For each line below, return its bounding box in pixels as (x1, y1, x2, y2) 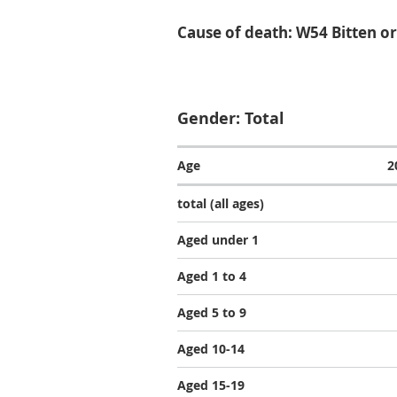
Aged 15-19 (177, 377, 245, 393)
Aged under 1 (177, 231, 259, 248)
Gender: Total (177, 107, 284, 128)
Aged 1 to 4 (177, 268, 246, 284)
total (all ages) (177, 195, 264, 212)
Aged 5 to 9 (177, 304, 246, 321)
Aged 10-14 (177, 340, 245, 357)
